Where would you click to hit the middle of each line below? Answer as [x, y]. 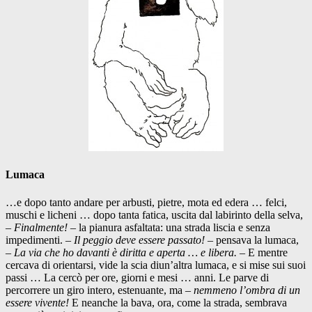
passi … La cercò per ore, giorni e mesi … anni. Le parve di [137, 277]
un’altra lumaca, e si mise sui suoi [232, 265]
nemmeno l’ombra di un [247, 290]
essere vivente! [39, 302]
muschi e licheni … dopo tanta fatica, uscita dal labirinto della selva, [154, 214]
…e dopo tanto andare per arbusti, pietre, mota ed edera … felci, [146, 202]
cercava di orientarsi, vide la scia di [82, 265]
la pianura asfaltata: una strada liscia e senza [174, 227]
